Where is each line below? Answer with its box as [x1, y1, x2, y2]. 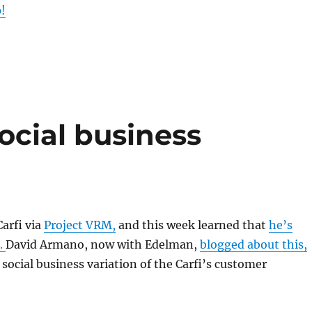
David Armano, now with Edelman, [5, 237, 200, 251]
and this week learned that [115, 218, 269, 232]
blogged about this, [199, 237, 307, 251]
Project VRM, [43, 218, 116, 232]
